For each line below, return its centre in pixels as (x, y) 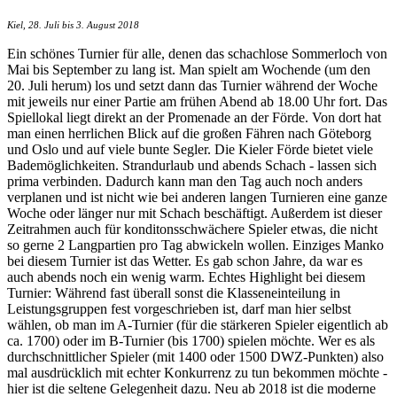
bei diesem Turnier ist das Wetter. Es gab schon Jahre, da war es (185, 261)
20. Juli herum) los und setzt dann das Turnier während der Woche (192, 85)
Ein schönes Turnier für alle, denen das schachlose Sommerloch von (197, 53)
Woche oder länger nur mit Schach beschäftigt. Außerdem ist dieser (195, 213)
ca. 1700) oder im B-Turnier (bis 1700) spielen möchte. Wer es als (191, 340)
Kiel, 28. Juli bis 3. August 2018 (73, 24)
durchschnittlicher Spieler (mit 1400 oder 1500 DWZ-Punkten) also (195, 356)
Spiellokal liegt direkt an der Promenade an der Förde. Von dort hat (194, 117)
